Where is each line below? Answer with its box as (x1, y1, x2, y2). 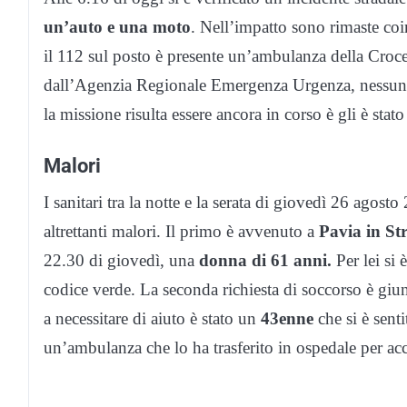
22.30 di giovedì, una (44, 251, 199, 271)
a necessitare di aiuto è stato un (44, 309, 256, 329)
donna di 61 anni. (199, 251, 332, 271)
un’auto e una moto (44, 17, 191, 37)
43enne (256, 309, 318, 329)
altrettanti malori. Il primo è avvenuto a (44, 222, 319, 242)
